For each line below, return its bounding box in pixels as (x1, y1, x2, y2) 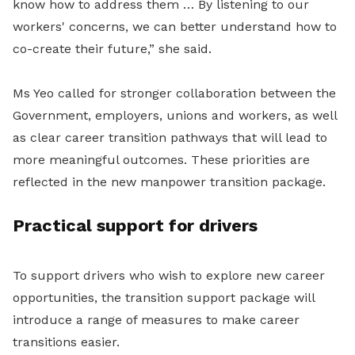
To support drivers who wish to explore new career (13, 268, 325, 283)
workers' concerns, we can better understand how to (13, 19, 337, 34)
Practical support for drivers (13, 216, 258, 235)
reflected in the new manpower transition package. (13, 174, 326, 189)
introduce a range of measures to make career (13, 312, 300, 327)
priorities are (232, 152, 310, 167)
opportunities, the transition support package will (13, 290, 315, 305)
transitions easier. (13, 334, 120, 349)
